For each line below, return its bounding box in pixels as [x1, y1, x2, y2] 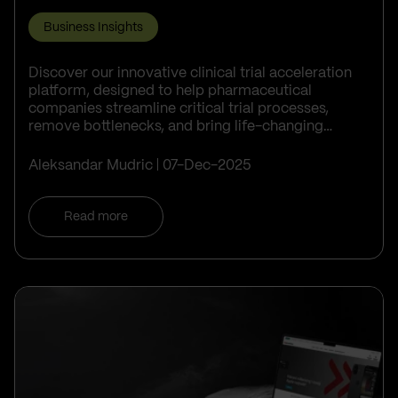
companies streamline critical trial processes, [28, 102, 329, 116]
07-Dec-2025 [163, 159, 251, 173]
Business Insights [44, 21, 143, 35]
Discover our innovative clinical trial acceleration [28, 67, 352, 81]
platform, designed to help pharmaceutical [28, 84, 312, 99]
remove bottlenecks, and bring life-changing [28, 120, 323, 134]
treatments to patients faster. [28, 138, 223, 152]
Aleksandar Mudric [28, 159, 153, 173]
